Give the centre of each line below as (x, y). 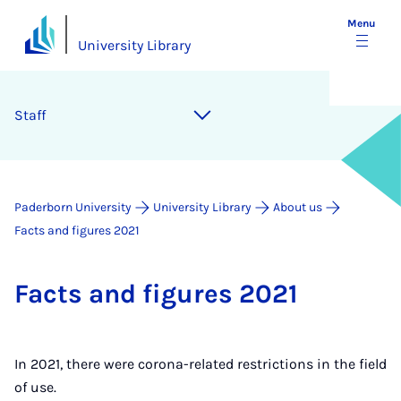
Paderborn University (73, 207)
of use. (35, 387)
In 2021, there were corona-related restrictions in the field (200, 364)
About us (298, 207)
